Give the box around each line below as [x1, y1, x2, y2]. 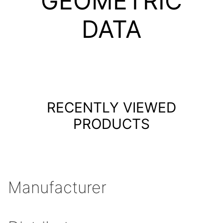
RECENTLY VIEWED [47, 99, 176, 116]
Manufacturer [8, 177, 107, 197]
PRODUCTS [73, 115, 150, 133]
